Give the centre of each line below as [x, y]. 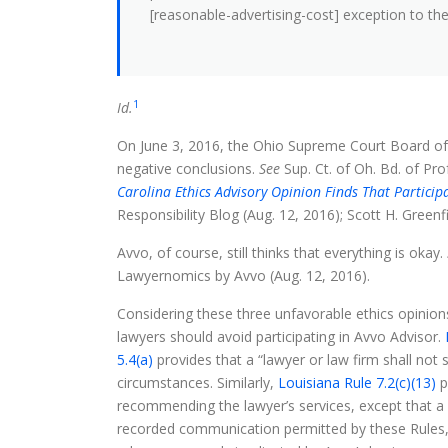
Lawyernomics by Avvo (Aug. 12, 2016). [243, 275]
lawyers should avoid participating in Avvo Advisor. [281, 336]
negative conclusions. [188, 168]
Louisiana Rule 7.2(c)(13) [357, 382]
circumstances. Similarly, [197, 382]
